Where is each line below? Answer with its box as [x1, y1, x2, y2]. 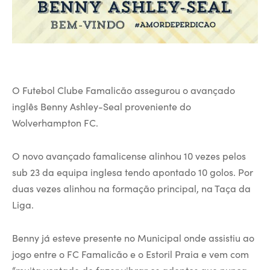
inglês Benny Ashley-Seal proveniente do [12, 99, 191, 113]
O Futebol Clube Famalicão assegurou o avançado [12, 83, 235, 96]
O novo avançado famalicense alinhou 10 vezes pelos [12, 148, 246, 162]
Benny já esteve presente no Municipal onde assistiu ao [12, 230, 254, 244]
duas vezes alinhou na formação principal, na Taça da [12, 181, 251, 195]
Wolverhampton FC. [12, 115, 98, 129]
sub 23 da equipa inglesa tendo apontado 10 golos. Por [12, 165, 253, 178]
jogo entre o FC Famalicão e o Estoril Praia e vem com [12, 246, 249, 260]
